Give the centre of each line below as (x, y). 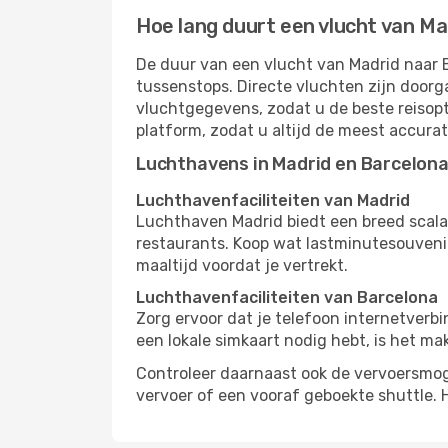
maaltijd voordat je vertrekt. (242, 265)
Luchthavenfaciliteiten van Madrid (273, 200)
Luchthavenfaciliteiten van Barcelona (287, 297)
